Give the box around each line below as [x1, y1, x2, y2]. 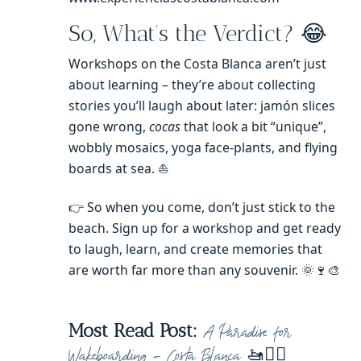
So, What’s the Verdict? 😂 [68, 20, 327, 48]
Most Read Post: [68, 319, 197, 342]
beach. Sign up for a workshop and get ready [68, 219, 341, 238]
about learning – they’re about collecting [68, 75, 316, 93]
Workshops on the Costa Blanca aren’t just [68, 54, 326, 73]
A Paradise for [203, 322, 291, 342]
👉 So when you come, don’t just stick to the [68, 198, 335, 217]
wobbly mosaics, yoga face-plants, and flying [68, 138, 338, 156]
